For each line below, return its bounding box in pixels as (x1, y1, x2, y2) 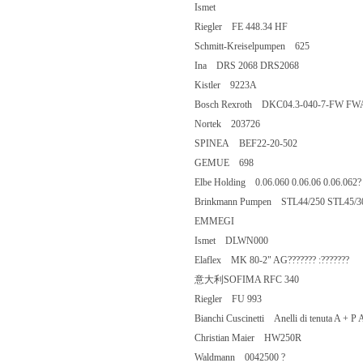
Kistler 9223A (194, 79, 276, 91)
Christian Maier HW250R (194, 332, 321, 344)
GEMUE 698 (194, 157, 273, 169)
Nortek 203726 (194, 118, 280, 130)
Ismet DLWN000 (194, 235, 288, 246)
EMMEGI (194, 216, 263, 227)
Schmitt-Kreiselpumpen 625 (194, 41, 329, 52)
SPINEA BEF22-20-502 (194, 138, 317, 149)
